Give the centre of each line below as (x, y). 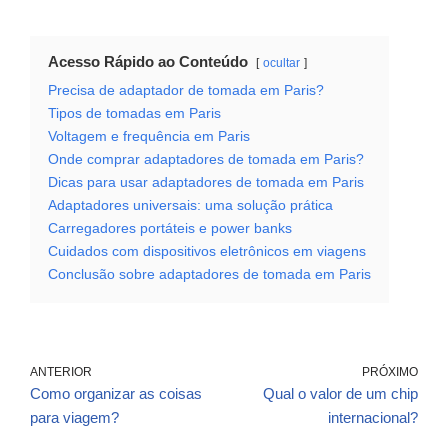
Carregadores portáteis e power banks (170, 229)
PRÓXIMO (390, 372)
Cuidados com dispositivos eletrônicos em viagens (207, 252)
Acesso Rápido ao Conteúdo (148, 62)
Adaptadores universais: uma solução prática (190, 206)
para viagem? (74, 418)
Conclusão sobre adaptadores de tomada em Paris (209, 275)
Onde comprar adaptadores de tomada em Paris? (206, 160)
